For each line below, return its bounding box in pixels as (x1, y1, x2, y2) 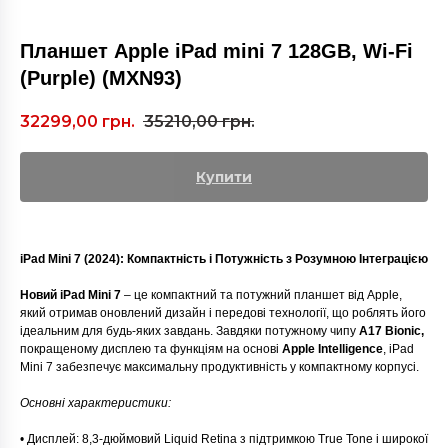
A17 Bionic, (359, 324, 424, 339)
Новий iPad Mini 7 (20, 288, 124, 303)
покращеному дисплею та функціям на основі (20, 342, 279, 357)
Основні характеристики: (20, 396, 171, 411)
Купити (196, 168, 252, 187)
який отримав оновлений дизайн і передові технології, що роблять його (20, 306, 426, 321)
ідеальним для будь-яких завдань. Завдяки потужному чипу (20, 324, 359, 339)
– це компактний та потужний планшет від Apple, (124, 288, 402, 303)
